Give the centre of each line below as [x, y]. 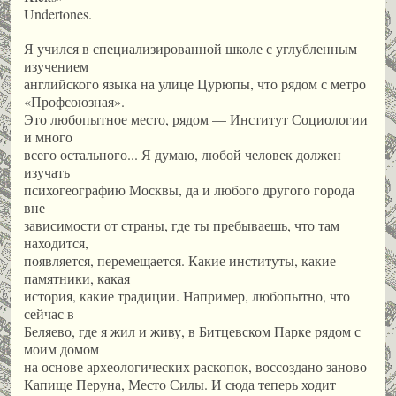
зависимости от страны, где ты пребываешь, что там [182, 225]
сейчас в [49, 313]
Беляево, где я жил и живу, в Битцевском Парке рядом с [192, 331]
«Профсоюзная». [74, 101]
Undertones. [58, 13]
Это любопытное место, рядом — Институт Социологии [196, 119]
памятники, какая [77, 278]
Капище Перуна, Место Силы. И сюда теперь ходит [180, 384]
